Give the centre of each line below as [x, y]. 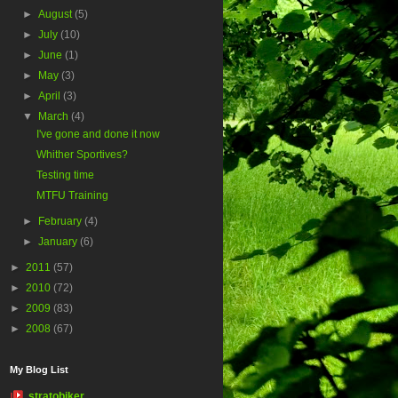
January [60, 242]
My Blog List [39, 370]
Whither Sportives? [82, 155]
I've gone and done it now [98, 135]
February [62, 222]
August [57, 15]
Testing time [65, 175]
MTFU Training [72, 196]
